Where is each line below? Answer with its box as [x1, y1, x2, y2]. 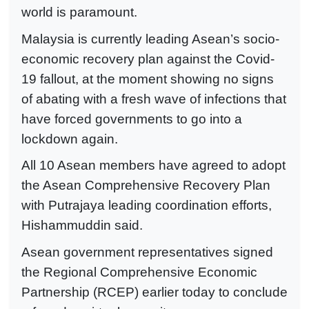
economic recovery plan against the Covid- [21, 51, 275, 66]
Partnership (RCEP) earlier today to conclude [21, 284, 288, 299]
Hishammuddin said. [21, 218, 143, 233]
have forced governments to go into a [21, 111, 242, 126]
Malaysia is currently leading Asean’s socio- [21, 31, 279, 46]
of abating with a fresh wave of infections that [21, 91, 286, 106]
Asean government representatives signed [21, 244, 273, 259]
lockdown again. [21, 131, 118, 146]
